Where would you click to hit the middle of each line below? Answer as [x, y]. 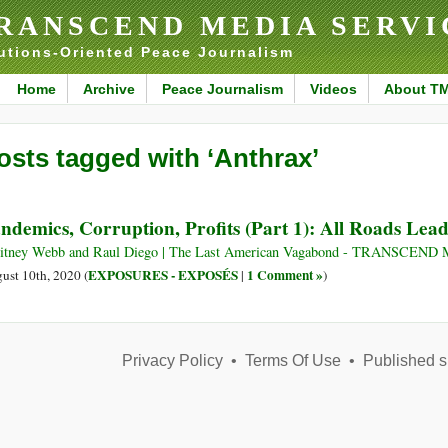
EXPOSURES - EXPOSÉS [163, 275]
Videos [333, 89]
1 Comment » [285, 275]
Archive [108, 89]
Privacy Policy [172, 361]
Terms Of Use [292, 361]
